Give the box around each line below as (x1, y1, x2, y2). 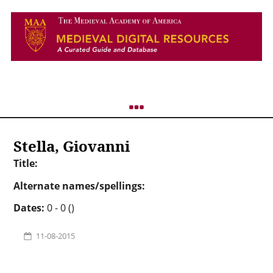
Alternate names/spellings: (13, 179, 145, 193)
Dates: (13, 201, 47, 215)
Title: (13, 157, 38, 170)
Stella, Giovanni (13, 136, 130, 156)
